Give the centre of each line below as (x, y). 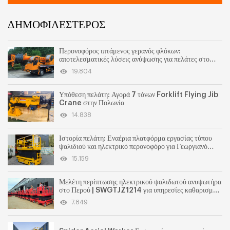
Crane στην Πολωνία (92, 103)
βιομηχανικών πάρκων (91, 199)
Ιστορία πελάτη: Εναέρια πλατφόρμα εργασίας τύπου (136, 139)
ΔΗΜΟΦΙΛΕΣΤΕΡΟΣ (56, 25)
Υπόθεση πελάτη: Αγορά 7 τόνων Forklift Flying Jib (139, 95)
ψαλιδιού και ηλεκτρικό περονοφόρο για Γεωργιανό (133, 147)
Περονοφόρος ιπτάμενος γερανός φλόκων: (120, 51)
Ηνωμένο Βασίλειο (87, 68)
